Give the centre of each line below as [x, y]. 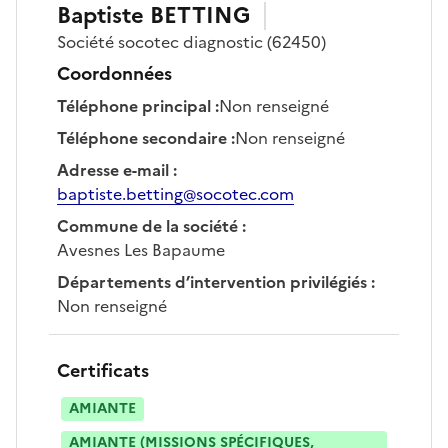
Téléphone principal [134, 105]
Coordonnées [114, 73]
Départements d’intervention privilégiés [212, 281]
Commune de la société [147, 225]
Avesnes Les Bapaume [141, 249]
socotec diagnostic [190, 41]
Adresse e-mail [113, 169]
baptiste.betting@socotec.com [175, 193]
